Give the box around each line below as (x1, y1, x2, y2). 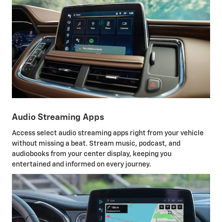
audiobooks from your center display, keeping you (12, 150, 171, 158)
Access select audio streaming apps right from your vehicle (12, 129, 204, 137)
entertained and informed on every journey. (12, 161, 151, 168)
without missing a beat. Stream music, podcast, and (12, 140, 180, 147)
